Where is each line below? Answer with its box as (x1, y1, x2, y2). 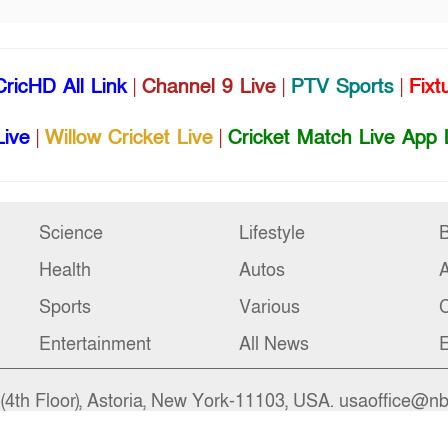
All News (239, 333, 309, 356)
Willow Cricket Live (45, 125, 213, 151)
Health (39, 259, 91, 282)
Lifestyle (239, 222, 305, 245)
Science (39, 222, 103, 245)
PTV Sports (291, 74, 394, 100)
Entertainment (39, 333, 151, 356)
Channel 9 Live (142, 74, 276, 100)
